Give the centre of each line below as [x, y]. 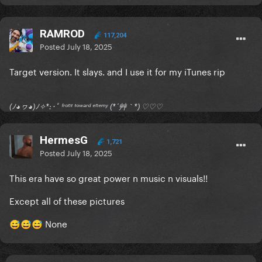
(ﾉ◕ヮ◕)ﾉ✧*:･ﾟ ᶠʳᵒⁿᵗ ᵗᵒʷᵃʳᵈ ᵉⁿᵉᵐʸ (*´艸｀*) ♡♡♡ [86, 107]
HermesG [64, 140]
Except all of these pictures [68, 200]
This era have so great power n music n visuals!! [110, 177]
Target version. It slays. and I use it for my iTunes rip [117, 71]
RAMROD [64, 34]
